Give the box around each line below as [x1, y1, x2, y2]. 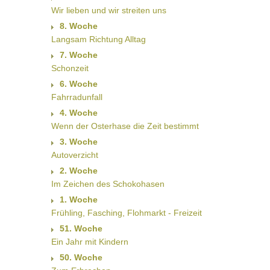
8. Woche [59, 21, 98, 31]
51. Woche [59, 224, 102, 234]
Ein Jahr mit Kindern [51, 237, 128, 247]
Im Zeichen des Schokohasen [51, 179, 165, 189]
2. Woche [59, 166, 98, 176]
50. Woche [59, 253, 102, 263]
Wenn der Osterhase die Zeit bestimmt [51, 121, 199, 131]
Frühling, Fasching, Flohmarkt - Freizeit [51, 208, 202, 218]
